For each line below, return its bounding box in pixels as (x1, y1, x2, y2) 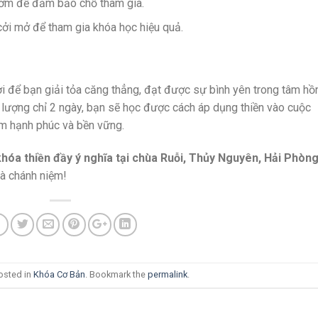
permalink (147, 269, 187, 280)
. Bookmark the (84, 269, 148, 280)
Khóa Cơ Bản (33, 269, 85, 280)
